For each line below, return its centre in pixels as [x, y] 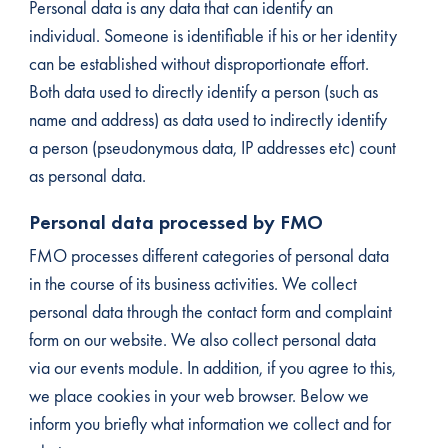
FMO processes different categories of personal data [208, 255]
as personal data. [87, 175]
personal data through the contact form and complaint [210, 311]
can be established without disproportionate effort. [198, 63]
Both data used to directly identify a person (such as [203, 91]
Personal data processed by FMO [175, 222]
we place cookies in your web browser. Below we [198, 395]
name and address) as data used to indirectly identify [207, 119]
